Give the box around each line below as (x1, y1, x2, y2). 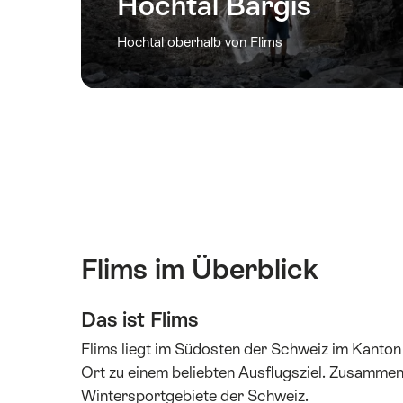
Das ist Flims (81, 308, 198, 332)
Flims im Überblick (81, 253, 318, 286)
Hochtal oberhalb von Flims (117, 34, 282, 50)
